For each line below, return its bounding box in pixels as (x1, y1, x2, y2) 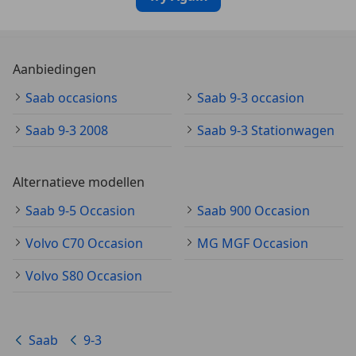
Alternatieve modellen (13, 173, 145, 191)
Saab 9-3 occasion (197, 89, 304, 106)
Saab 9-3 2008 (25, 122, 108, 139)
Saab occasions (25, 89, 118, 106)
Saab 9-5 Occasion (25, 202, 135, 219)
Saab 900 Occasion (197, 202, 310, 219)
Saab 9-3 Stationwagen (197, 122, 335, 139)
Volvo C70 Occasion (25, 234, 143, 252)
